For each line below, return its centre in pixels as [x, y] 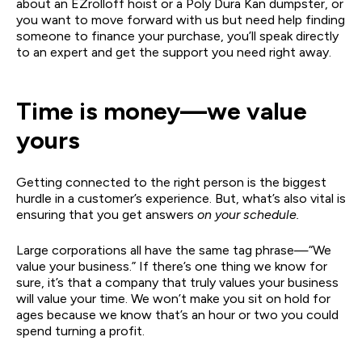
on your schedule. [248, 214]
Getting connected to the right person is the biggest [171, 182]
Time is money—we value [162, 111]
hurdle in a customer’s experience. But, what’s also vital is [181, 198]
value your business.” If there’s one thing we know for [172, 266]
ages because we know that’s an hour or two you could [177, 314]
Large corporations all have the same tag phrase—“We [174, 250]
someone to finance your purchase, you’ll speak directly [177, 36]
